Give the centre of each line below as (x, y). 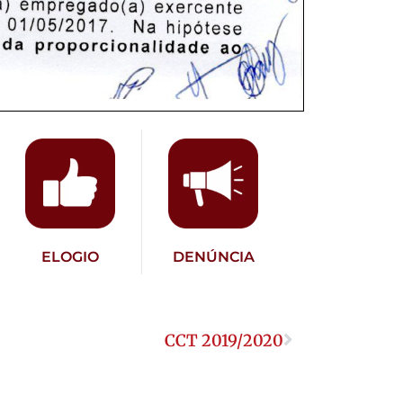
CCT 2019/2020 (224, 341)
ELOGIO (71, 257)
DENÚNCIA (213, 257)
